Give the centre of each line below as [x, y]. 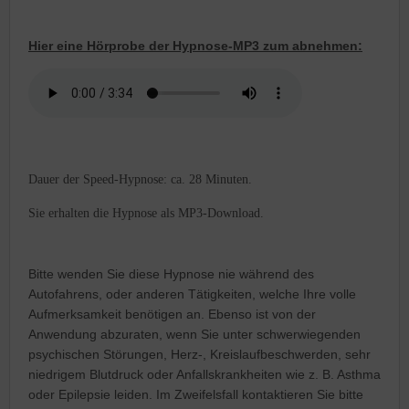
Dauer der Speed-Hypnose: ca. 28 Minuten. [140, 179]
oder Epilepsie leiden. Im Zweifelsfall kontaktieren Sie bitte [196, 394]
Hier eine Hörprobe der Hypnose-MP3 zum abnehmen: [195, 45]
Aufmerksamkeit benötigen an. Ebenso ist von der [172, 314]
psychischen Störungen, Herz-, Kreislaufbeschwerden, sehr [199, 354]
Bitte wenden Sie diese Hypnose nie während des [171, 273]
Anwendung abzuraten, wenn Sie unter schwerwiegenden [194, 334]
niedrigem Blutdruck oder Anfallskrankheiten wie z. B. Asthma [204, 374]
